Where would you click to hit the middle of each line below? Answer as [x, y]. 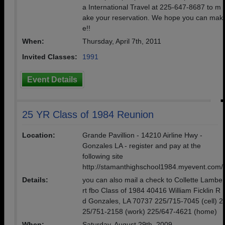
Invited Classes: [50, 57]
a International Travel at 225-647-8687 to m [152, 7]
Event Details [52, 80]
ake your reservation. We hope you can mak [153, 18]
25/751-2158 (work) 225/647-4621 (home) [150, 211]
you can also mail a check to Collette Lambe [152, 180]
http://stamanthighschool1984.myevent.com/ [153, 167]
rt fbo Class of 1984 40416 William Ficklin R [151, 190]
